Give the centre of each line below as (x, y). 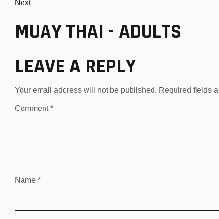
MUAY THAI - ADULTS (98, 32)
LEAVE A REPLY (75, 67)
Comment (33, 109)
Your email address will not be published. (86, 90)
